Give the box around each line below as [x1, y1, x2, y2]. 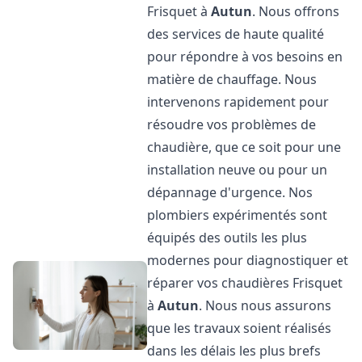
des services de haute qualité [147, 25, 325, 43]
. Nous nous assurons [199, 297, 332, 314]
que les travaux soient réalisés [147, 319, 332, 337]
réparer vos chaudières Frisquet [147, 274, 343, 292]
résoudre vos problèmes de [147, 116, 317, 133]
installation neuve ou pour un [147, 161, 328, 179]
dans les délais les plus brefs [147, 342, 322, 360]
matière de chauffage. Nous [147, 70, 318, 88]
